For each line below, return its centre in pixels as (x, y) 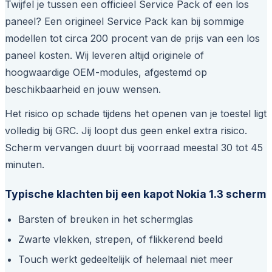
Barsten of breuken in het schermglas (106, 219)
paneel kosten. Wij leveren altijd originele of (104, 56)
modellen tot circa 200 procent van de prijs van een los (132, 39)
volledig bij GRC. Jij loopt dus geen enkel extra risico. (126, 131)
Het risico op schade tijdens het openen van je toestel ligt (136, 114)
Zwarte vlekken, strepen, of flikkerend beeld (121, 239)
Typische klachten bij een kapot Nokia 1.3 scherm (135, 194)
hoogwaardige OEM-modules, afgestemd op (106, 73)
